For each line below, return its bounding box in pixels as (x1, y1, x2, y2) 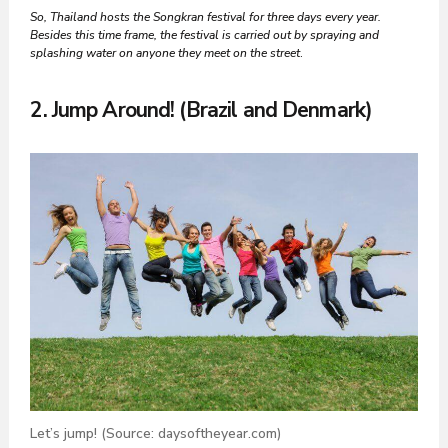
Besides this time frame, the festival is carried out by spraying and (30, 26, 380, 43)
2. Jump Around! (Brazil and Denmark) (30, 95, 373, 124)
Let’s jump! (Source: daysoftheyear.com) (30, 423, 282, 443)
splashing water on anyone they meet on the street (30, 44, 301, 61)
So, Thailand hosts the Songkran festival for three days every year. (30, 8, 382, 25)
